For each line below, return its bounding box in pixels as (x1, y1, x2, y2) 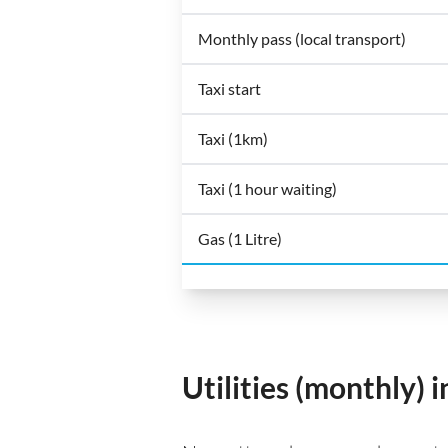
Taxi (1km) (198, 128, 268, 148)
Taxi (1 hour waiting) (198, 178, 337, 198)
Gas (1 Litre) (198, 228, 282, 248)
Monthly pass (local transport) (198, 28, 406, 48)
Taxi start (198, 78, 261, 98)
